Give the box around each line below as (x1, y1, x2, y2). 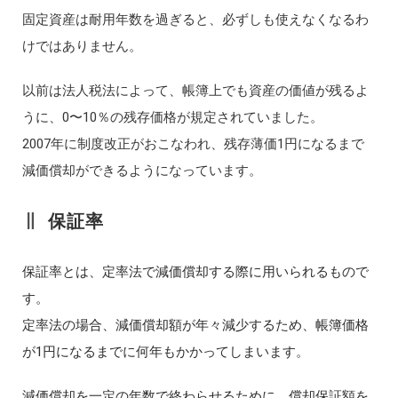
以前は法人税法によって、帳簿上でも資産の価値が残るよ (21, 82, 369, 99)
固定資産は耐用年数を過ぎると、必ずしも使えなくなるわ (21, 11, 369, 28)
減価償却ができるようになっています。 (21, 162, 262, 179)
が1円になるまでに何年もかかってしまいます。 (21, 343, 309, 360)
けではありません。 (21, 37, 142, 54)
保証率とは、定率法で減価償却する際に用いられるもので (21, 263, 369, 280)
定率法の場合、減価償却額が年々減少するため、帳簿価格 (21, 316, 369, 333)
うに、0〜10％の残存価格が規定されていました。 (21, 108, 323, 125)
